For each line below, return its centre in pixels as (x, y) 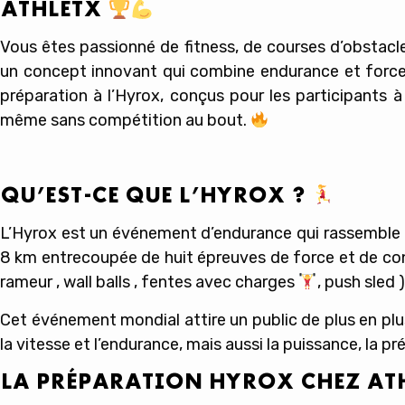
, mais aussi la (231, 344)
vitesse (43, 344)
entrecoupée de (101, 258)
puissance (320, 344)
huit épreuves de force (250, 258)
